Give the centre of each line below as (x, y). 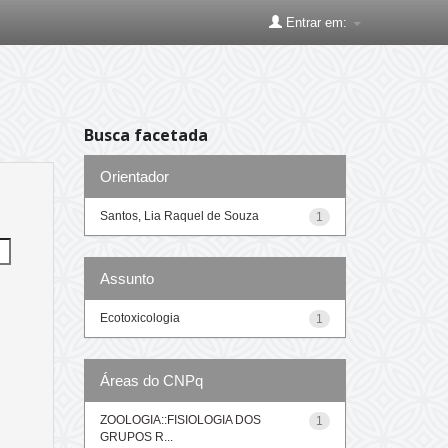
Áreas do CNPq (151, 380)
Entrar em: (316, 22)
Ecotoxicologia (139, 317)
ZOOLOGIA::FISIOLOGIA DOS (180, 419)
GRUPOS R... (136, 436)
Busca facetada (145, 135)
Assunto (126, 278)
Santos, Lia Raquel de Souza (179, 215)
